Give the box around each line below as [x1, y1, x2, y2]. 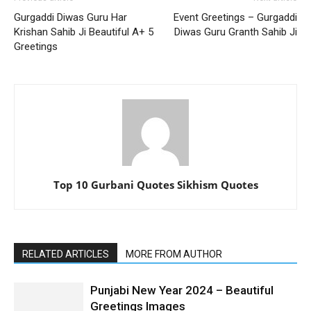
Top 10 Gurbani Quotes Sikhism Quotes [53, 177, 258, 192]
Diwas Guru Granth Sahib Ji [174, 25, 297, 38]
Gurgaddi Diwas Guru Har [14, 10, 127, 24]
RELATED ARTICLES [22, 248, 109, 260]
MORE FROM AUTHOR [126, 248, 222, 260]
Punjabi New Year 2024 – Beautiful [90, 283, 274, 297]
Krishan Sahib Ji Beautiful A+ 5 [14, 25, 153, 38]
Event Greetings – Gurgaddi [174, 10, 297, 24]
